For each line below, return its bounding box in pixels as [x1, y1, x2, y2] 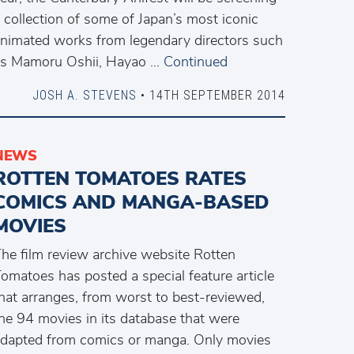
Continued [164, 52, 228, 71]
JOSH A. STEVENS [32, 87, 137, 103]
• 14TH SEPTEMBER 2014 [136, 87, 285, 103]
